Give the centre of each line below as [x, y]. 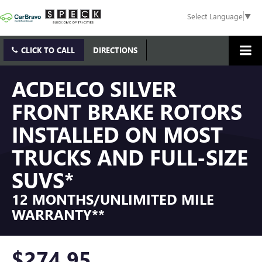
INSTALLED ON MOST [117, 134]
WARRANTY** [58, 214]
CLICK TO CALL [48, 50]
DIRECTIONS [115, 50]
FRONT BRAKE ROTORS [127, 111]
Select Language [215, 16]
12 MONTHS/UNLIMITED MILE [113, 199]
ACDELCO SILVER [94, 89]
